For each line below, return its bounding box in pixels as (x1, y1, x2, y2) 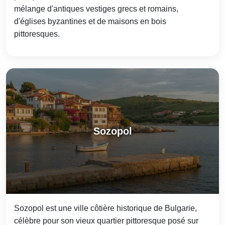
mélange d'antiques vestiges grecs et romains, (14, 5, 178, 14)
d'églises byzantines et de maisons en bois (14, 17, 166, 26)
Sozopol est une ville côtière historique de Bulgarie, (14, 204, 197, 213)
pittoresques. (14, 30, 60, 39)
